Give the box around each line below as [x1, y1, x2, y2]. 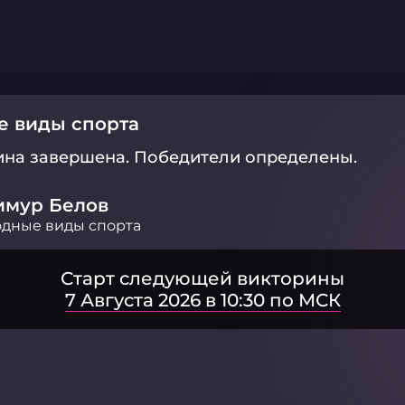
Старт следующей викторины [61, 268, 344, 289]
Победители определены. [134, 147, 357, 167]
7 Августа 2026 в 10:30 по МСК [64, 289, 341, 311]
